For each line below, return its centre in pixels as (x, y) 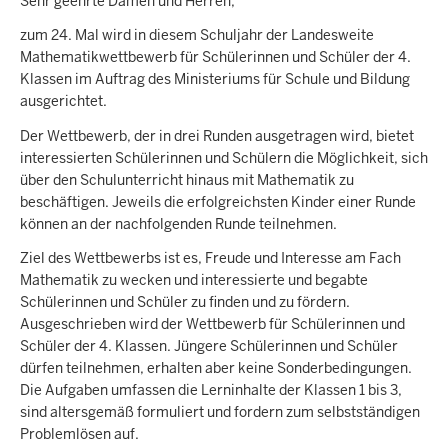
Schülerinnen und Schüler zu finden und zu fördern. (185, 302)
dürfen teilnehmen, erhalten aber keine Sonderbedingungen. (216, 368)
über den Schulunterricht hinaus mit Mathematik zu (187, 179)
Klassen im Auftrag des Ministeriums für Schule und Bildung (215, 79)
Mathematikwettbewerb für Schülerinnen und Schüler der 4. (215, 57)
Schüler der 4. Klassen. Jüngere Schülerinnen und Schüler (209, 346)
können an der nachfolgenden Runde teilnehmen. (178, 223)
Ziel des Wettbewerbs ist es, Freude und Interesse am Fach (210, 258)
